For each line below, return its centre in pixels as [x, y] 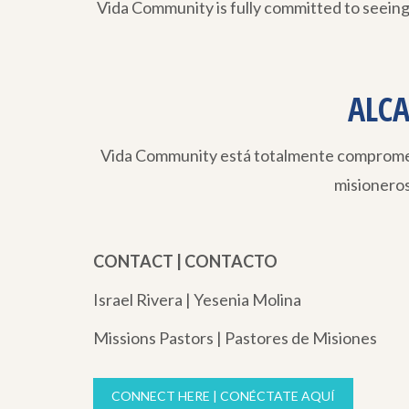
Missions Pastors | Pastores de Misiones [235, 337]
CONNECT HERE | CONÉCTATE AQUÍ [223, 395]
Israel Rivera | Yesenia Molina [197, 299]
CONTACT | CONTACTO [185, 261]
